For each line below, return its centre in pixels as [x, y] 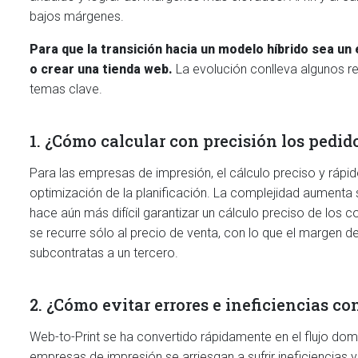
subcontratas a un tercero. [104, 253]
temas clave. [66, 89]
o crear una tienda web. [101, 69]
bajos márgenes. [77, 16]
